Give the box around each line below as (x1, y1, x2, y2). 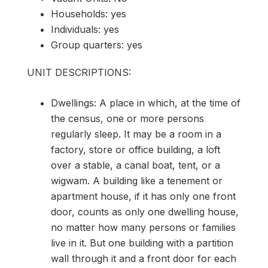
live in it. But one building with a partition (51, 236, 233, 249)
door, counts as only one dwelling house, (51, 205, 239, 218)
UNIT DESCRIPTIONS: (27, 66, 131, 78)
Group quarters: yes (51, 38, 142, 51)
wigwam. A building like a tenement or (51, 174, 223, 187)
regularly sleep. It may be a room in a (51, 127, 221, 140)
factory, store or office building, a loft (51, 143, 220, 156)
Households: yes (51, 7, 126, 20)
